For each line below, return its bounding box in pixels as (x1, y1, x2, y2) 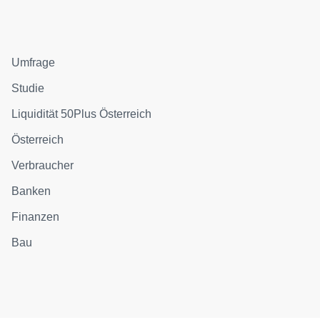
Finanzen (11, 210, 60, 223)
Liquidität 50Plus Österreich (11, 107, 152, 120)
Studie (11, 81, 45, 94)
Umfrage (11, 56, 56, 69)
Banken (11, 184, 51, 197)
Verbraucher (11, 159, 74, 171)
